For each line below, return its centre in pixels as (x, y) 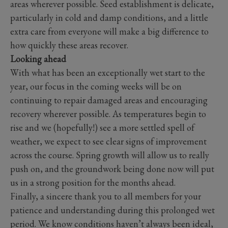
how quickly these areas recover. (69, 45)
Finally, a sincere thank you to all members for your (106, 196)
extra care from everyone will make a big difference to (109, 31)
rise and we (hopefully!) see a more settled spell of (102, 127)
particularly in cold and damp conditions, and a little (109, 17)
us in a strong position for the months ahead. (93, 182)
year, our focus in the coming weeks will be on (96, 86)
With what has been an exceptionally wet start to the (108, 72)
